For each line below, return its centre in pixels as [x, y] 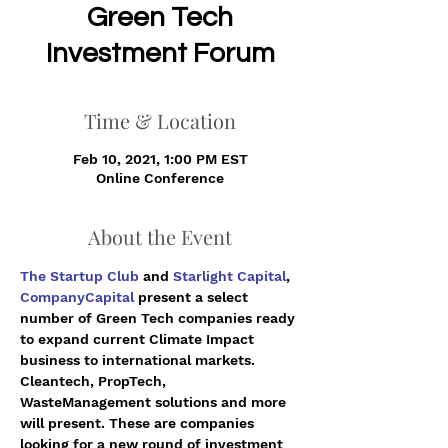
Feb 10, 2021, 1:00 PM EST [160, 159]
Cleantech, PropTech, [95, 381]
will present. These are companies [139, 423]
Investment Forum [160, 53]
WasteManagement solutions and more [155, 402]
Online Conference [160, 178]
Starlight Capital [229, 276]
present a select [193, 297]
